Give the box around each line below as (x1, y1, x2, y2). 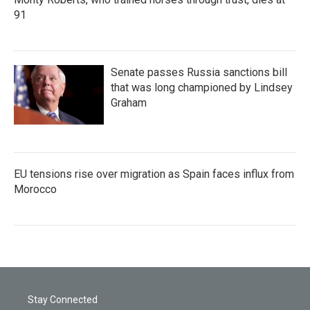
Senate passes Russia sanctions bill (111, 65, 287, 79)
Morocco (14, 182, 57, 196)
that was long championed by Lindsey (111, 80, 293, 94)
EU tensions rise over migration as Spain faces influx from (14, 167, 294, 181)
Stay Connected (28, 293, 98, 305)
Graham (111, 95, 147, 109)
